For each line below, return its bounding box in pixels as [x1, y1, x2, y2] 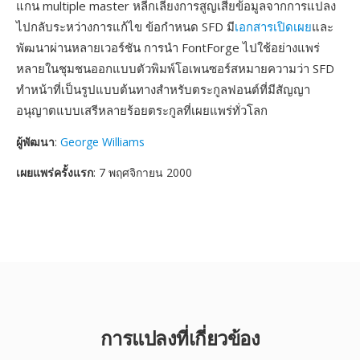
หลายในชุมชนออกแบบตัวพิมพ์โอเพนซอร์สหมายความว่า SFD [16, 60, 334, 76]
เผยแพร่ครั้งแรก [16, 165, 93, 180]
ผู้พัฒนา [16, 134, 55, 149]
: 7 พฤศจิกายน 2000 [93, 165, 192, 180]
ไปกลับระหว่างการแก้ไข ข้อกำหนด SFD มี [16, 18, 235, 35]
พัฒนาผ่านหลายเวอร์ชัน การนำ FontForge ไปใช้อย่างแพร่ [16, 39, 320, 55]
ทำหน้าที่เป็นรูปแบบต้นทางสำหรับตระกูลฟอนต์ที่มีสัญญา [16, 81, 310, 97]
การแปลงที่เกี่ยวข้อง [100, 325, 260, 351]
